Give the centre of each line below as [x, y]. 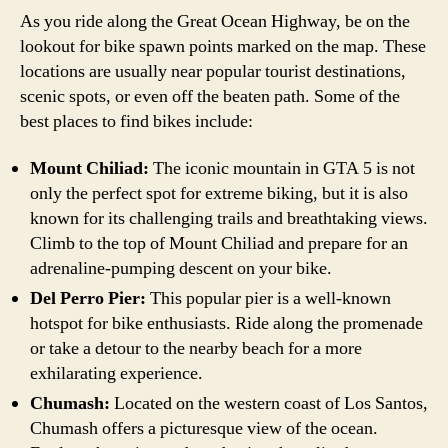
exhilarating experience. [116, 373]
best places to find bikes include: [136, 121]
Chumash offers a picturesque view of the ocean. [204, 428]
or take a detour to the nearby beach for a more [196, 348]
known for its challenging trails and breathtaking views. [229, 218]
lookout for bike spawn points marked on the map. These [223, 46]
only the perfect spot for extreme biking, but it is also [219, 193]
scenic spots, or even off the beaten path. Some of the [210, 96]
